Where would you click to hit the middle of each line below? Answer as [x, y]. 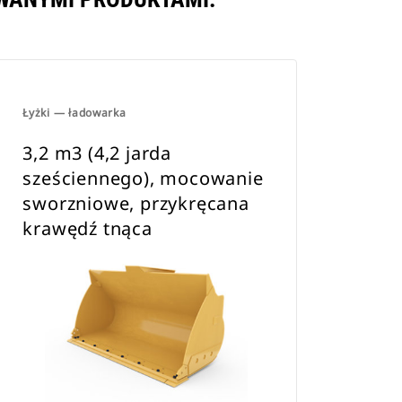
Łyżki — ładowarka [74, 113]
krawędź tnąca [87, 228]
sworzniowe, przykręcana [136, 203]
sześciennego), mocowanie [143, 178]
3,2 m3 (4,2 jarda [97, 153]
